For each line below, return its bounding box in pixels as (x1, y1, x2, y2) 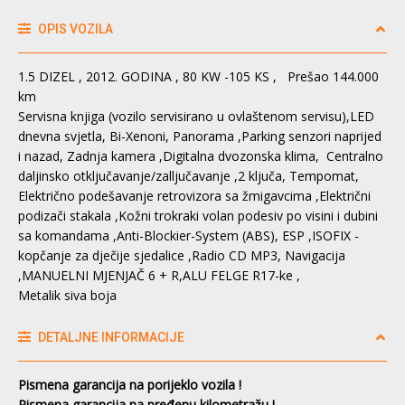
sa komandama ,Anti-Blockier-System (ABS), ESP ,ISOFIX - (18, 226, 359, 244)
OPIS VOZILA (35, 21, 113, 36)
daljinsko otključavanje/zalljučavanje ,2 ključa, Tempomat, (18, 166, 359, 184)
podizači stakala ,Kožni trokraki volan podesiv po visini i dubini (18, 206, 378, 224)
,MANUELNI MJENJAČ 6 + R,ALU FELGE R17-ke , (18, 266, 369, 284)
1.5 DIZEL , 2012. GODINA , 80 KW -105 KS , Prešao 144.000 (18, 67, 379, 85)
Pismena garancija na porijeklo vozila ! (18, 375, 241, 393)
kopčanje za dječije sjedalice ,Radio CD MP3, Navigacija (18, 246, 345, 264)
